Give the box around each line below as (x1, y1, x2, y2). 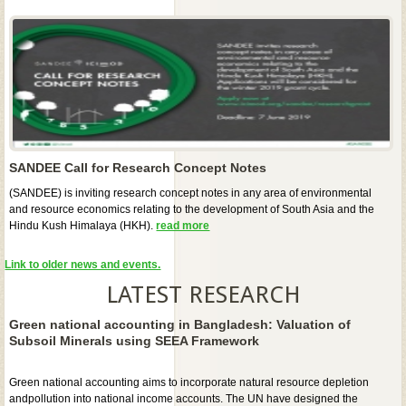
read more (156, 218, 210, 232)
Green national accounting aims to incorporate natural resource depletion (9, 375, 370, 389)
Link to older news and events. (5, 257, 161, 271)
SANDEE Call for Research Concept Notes (9, 159, 267, 175)
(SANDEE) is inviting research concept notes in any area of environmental (9, 186, 372, 199)
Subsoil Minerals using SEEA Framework (9, 333, 260, 348)
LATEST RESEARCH (105, 280, 301, 308)
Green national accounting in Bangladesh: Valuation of (9, 316, 352, 332)
